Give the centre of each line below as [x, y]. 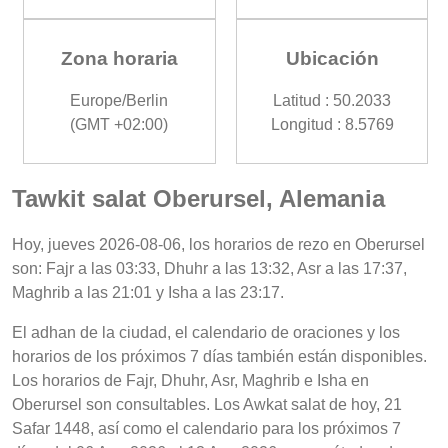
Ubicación [332, 59]
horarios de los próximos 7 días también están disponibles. [219, 356]
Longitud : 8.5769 [332, 125]
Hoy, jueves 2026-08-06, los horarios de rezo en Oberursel [218, 244]
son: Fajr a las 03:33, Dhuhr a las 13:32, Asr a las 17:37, [209, 268]
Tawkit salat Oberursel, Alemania [198, 198]
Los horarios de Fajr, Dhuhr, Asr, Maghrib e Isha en [190, 380]
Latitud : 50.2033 [332, 101]
